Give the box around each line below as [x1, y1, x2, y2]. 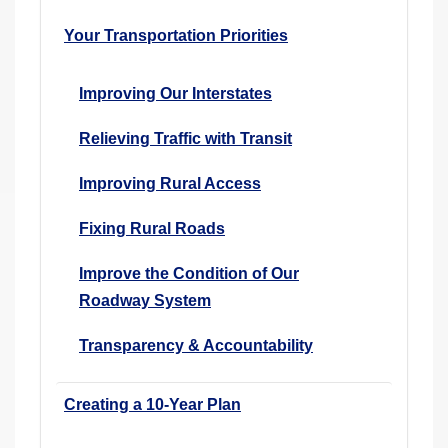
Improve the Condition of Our [79, 264, 299, 282]
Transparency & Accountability [79, 336, 313, 354]
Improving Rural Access [79, 174, 261, 192]
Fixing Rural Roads [79, 219, 225, 237]
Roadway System [79, 291, 211, 309]
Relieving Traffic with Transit [79, 129, 292, 147]
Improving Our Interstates [79, 84, 272, 102]
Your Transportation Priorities [64, 26, 288, 44]
